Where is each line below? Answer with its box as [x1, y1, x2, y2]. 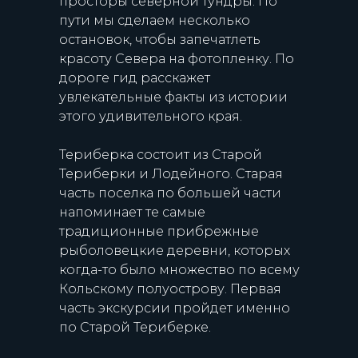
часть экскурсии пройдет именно [59, 300, 290, 316]
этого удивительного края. [59, 109, 242, 124]
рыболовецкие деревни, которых [59, 243, 290, 258]
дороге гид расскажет [59, 70, 210, 86]
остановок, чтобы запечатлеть [59, 32, 261, 47]
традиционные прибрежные [59, 224, 259, 239]
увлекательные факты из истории [59, 89, 288, 105]
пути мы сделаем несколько [59, 13, 250, 28]
